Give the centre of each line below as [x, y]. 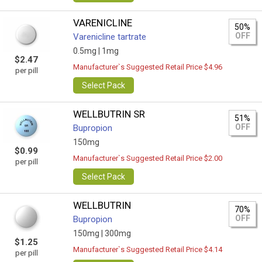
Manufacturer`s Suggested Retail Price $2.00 [148, 158]
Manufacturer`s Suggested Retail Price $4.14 [148, 249]
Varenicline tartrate [110, 37]
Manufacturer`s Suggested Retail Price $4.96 [148, 67]
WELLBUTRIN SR [109, 114]
